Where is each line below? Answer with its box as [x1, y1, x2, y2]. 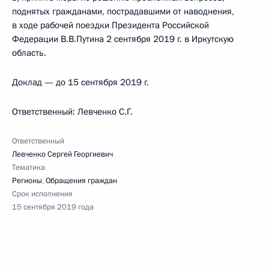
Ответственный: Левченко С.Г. [12, 106, 133, 118]
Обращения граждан [46, 175, 117, 186]
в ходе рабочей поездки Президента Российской [12, 19, 209, 31]
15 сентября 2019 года [12, 202, 94, 213]
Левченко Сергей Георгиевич [12, 149, 113, 160]
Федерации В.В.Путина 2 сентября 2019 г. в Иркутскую [12, 33, 234, 45]
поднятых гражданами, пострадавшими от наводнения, [12, 5, 234, 17]
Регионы [12, 175, 42, 186]
